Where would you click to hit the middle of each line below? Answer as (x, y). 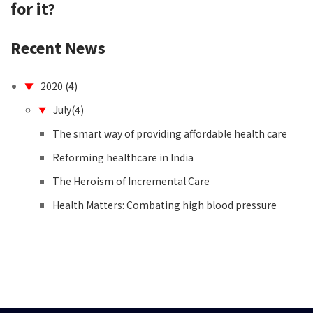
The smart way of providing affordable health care (170, 133)
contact (61, 17)
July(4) (68, 110)
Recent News (58, 48)
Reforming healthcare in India (123, 157)
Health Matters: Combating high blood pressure (165, 205)
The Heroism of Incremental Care (131, 181)
